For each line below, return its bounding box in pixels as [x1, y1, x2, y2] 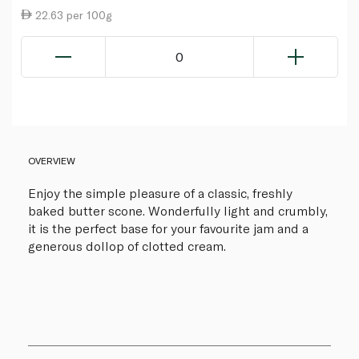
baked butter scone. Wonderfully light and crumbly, [28, 202, 328, 218]
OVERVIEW [28, 154, 75, 166]
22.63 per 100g [31, 7, 112, 22]
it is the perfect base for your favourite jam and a [28, 220, 309, 236]
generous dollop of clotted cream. [28, 237, 226, 253]
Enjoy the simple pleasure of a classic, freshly [28, 184, 292, 200]
